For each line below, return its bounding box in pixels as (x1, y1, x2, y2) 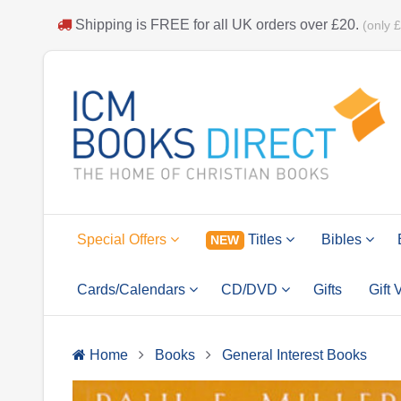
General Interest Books (222, 347, 367, 363)
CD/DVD (221, 282, 281, 297)
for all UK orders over (190, 17, 331, 32)
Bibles (320, 232, 365, 247)
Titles (243, 232, 286, 247)
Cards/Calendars (77, 282, 189, 297)
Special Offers (77, 232, 170, 247)
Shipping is (72, 17, 150, 32)
